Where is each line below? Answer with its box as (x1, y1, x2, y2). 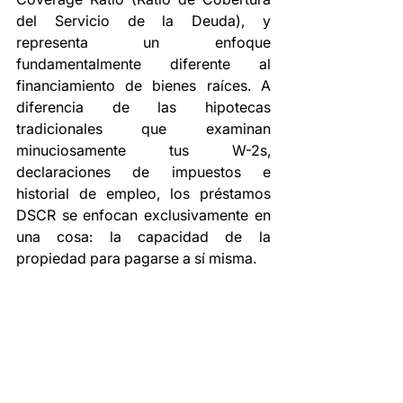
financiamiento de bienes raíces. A (16, 76, 271, 94)
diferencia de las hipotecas (16, 97, 271, 116)
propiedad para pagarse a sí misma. (16, 248, 256, 267)
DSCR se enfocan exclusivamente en (16, 205, 271, 224)
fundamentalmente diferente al (16, 54, 271, 73)
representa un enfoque (16, 32, 271, 51)
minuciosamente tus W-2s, (16, 140, 271, 159)
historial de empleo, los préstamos (16, 184, 271, 202)
